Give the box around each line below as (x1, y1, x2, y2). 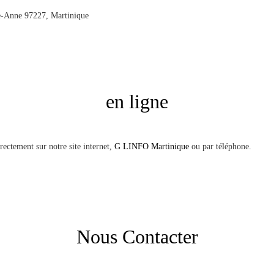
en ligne (106, 90, 168, 113)
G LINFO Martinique (112, 141, 189, 151)
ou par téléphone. (189, 141, 251, 151)
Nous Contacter (76, 225, 198, 248)
